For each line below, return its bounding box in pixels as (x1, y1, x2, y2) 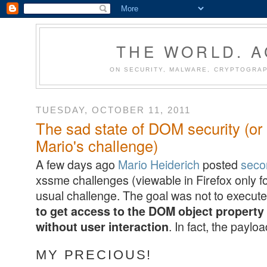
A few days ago (36, 156, 118, 173)
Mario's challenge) (36, 135, 158, 157)
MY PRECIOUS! (36, 247, 153, 262)
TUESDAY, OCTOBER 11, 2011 (36, 104, 191, 115)
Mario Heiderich (118, 156, 200, 173)
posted (200, 156, 241, 173)
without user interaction (36, 218, 169, 235)
